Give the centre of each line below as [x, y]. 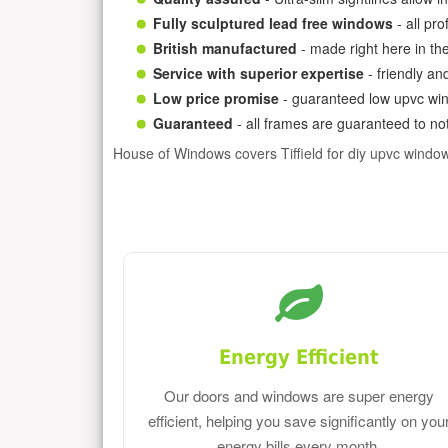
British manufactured [225, 47]
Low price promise [216, 97]
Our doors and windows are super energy [299, 396]
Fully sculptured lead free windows [273, 22]
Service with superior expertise [258, 72]
